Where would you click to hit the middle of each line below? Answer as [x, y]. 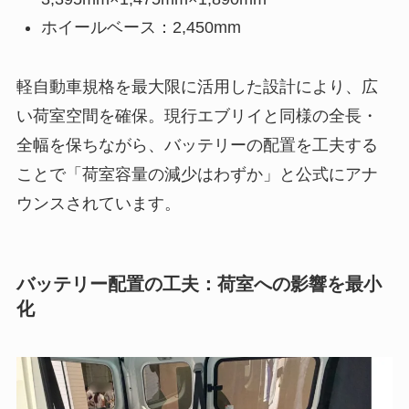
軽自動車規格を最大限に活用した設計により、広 [197, 86]
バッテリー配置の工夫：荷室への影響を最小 [199, 283]
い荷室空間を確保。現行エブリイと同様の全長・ [197, 115]
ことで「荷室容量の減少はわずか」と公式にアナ [197, 174]
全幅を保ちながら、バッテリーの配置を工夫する [197, 145]
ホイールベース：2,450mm [141, 27]
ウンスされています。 [98, 203]
